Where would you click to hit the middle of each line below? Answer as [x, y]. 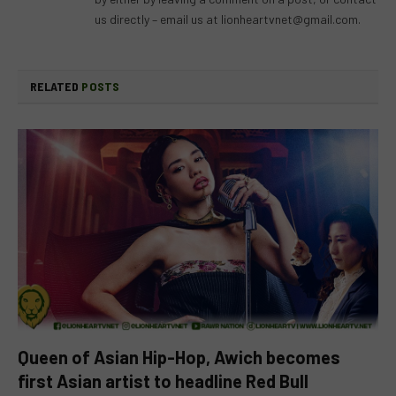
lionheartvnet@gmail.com [289, 19]
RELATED [56, 86]
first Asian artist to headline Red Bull [163, 381]
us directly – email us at [158, 19]
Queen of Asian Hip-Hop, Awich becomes [179, 358]
